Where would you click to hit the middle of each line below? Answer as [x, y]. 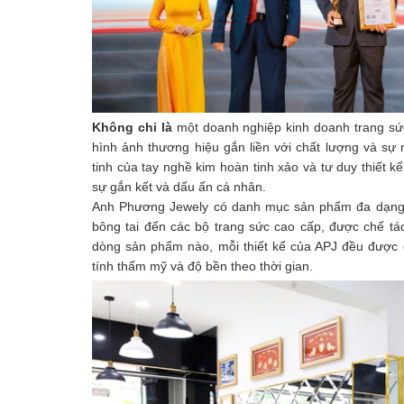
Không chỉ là [134, 127]
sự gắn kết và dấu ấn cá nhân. [179, 186]
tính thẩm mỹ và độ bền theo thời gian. [202, 266]
